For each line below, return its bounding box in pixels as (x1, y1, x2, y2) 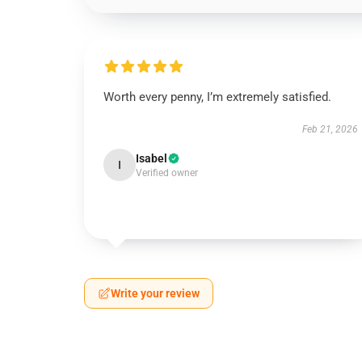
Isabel (136, 152, 167, 165)
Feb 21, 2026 (301, 124, 358, 135)
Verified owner (136, 167, 198, 179)
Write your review (111, 287, 200, 300)
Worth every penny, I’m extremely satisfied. (103, 90, 331, 104)
